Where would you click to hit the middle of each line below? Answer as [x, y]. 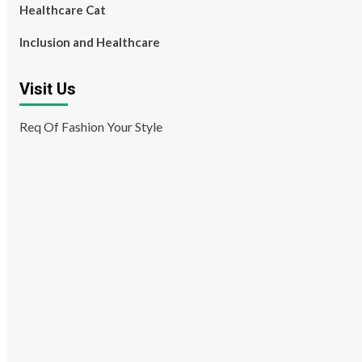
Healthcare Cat [62, 10]
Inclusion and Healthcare [89, 42]
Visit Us [47, 89]
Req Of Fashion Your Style [90, 126]
